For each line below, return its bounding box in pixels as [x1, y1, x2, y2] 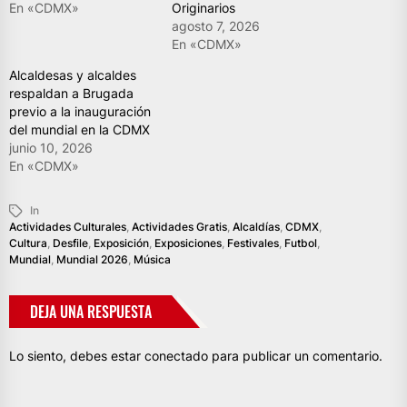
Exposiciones [154, 235, 222, 250]
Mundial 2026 [56, 252, 128, 266]
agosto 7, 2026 [172, 17, 260, 34]
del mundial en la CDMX [9, 121, 150, 137]
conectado [144, 347, 208, 363]
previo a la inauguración [9, 103, 151, 119]
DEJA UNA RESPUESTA [30, 300, 152, 323]
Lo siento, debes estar [9, 347, 144, 363]
